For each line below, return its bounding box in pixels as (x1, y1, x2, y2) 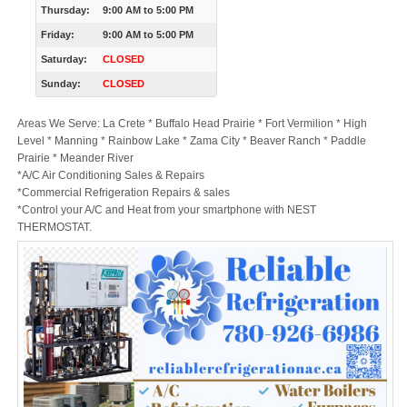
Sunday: (40, 78, 81, 90)
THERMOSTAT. (16, 221, 92, 234)
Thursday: (40, 5, 90, 16)
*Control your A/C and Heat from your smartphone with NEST (16, 203, 316, 217)
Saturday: (40, 54, 87, 65)
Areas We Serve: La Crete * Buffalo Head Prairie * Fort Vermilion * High (16, 117, 367, 131)
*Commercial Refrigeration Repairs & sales (16, 186, 230, 200)
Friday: (40, 29, 74, 41)
